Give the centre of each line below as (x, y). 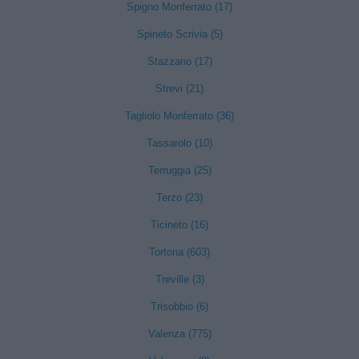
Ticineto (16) (179, 225)
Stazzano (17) (179, 61)
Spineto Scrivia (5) (179, 34)
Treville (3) (179, 279)
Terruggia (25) (179, 170)
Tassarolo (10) (179, 143)
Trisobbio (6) (179, 307)
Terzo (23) (179, 198)
